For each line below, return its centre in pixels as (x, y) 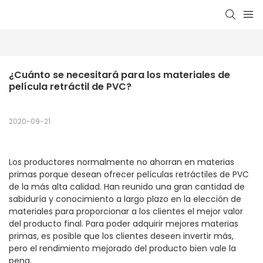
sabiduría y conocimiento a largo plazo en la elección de (125, 199)
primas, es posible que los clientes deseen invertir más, (121, 236)
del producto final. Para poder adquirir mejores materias (124, 224)
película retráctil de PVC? (70, 87)
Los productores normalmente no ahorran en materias (122, 162)
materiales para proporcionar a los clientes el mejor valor (126, 212)
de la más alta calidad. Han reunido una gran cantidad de (127, 187)
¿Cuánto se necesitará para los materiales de (119, 75)
